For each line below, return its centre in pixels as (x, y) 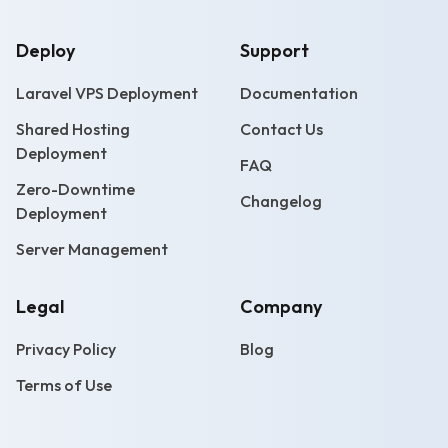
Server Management (92, 249)
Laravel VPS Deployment (107, 93)
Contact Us (281, 129)
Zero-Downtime (75, 189)
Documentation (299, 93)
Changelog (281, 201)
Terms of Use (64, 385)
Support (274, 50)
